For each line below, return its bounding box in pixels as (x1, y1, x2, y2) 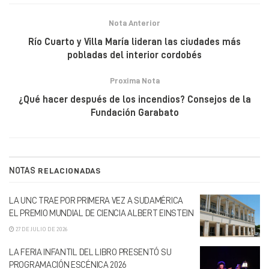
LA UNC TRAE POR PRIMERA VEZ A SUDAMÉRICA (9, 196, 183, 205)
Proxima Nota (109, 76, 160, 85)
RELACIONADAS (35, 166, 101, 175)
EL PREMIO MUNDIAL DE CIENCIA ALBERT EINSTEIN (9, 208, 194, 218)
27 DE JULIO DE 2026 (14, 226, 67, 232)
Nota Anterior (109, 18, 160, 27)
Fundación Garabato (90, 107, 179, 118)
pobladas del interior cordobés (67, 50, 202, 60)
